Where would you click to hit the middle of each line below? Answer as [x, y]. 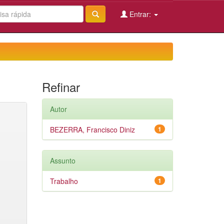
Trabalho [64, 181]
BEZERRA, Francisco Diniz [92, 129]
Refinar [61, 87]
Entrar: [140, 14]
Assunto [62, 160]
